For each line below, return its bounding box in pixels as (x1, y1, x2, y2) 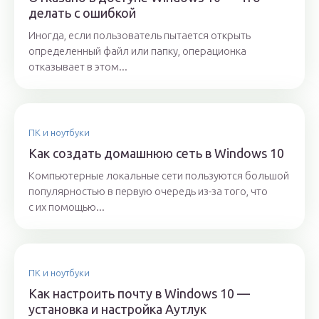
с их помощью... (28, 201, 105, 214)
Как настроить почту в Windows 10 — (28, 286, 250, 301)
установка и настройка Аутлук (28, 302, 206, 317)
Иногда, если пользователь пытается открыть (28, 29, 251, 42)
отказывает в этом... (28, 61, 127, 73)
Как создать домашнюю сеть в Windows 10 (28, 146, 284, 161)
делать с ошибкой (28, 6, 136, 21)
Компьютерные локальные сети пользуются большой (28, 169, 289, 182)
